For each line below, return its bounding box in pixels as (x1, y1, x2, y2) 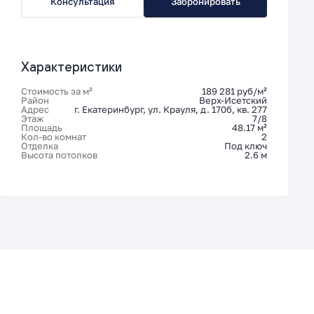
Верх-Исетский (198, 95, 267, 106)
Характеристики (20, 59, 122, 75)
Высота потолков (20, 149, 97, 161)
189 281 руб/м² (201, 86, 267, 97)
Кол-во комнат (20, 131, 86, 142)
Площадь (20, 122, 62, 133)
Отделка (20, 140, 58, 151)
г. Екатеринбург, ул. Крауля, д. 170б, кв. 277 (74, 104, 267, 115)
